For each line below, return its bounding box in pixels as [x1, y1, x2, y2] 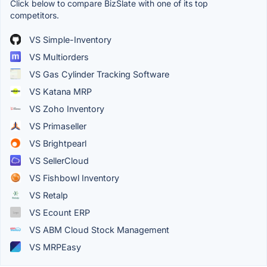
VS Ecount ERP [27, 207, 90, 218]
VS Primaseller [27, 120, 86, 131]
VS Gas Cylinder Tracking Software [27, 69, 169, 79]
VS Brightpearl [27, 138, 86, 148]
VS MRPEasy [27, 241, 81, 252]
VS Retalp [27, 190, 68, 200]
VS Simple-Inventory [27, 34, 111, 45]
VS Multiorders [27, 51, 89, 62]
